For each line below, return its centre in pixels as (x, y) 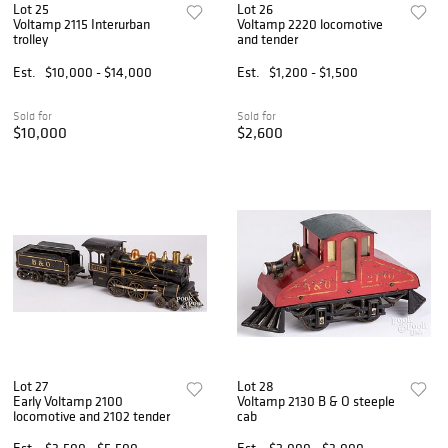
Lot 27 (30, 385)
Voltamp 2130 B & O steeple (316, 400)
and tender (268, 39)
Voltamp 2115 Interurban (81, 24)
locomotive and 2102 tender (91, 415)
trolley (30, 39)
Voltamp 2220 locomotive (310, 24)
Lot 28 (256, 385)
